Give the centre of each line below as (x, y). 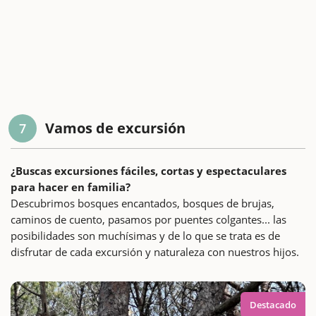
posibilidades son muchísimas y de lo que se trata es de (145, 236)
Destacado (273, 305)
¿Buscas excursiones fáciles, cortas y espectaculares (148, 171)
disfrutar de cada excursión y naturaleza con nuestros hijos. (155, 252)
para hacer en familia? (71, 187)
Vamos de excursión (115, 128)
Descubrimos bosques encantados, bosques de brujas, (142, 203)
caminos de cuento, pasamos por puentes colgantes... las (148, 220)
